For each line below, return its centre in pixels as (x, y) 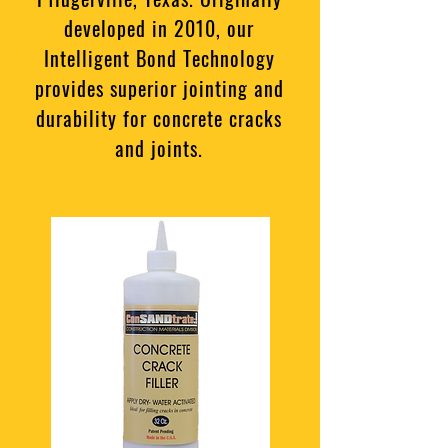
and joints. (159, 148)
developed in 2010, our (159, 28)
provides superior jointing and (159, 88)
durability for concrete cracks (159, 118)
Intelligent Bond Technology (159, 58)
